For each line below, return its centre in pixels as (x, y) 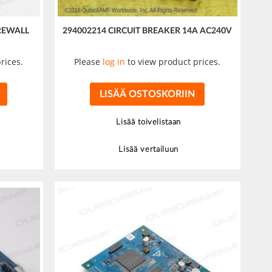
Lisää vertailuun (148, 150)
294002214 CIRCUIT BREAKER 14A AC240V (148, 31)
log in (114, 62)
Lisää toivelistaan (149, 123)
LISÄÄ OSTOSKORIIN (147, 94)
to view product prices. (173, 62)
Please (89, 62)
